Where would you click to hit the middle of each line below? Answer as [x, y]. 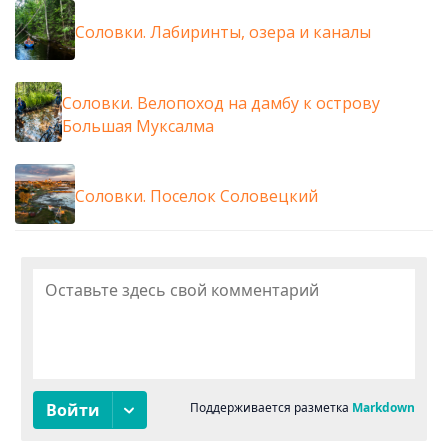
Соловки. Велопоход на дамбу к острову [220, 102]
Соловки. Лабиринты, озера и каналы [223, 32]
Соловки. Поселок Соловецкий [196, 196]
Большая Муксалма [137, 125]
